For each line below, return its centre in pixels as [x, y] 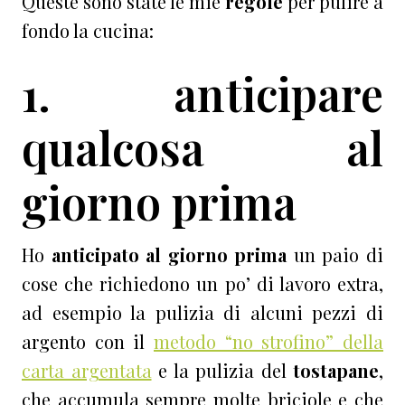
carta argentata [87, 371]
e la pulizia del [222, 371]
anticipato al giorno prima [169, 255]
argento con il [88, 342]
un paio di [335, 255]
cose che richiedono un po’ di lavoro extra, [202, 284]
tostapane [336, 371]
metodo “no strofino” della [268, 342]
